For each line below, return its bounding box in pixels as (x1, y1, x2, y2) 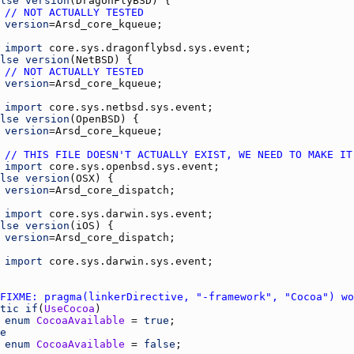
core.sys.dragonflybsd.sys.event (49, 41, 245, 54)
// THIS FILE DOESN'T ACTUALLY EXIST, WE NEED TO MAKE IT (5, 148, 352, 160)
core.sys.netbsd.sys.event (49, 100, 207, 113)
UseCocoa (44, 302, 95, 314)
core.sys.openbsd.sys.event (49, 160, 213, 172)
